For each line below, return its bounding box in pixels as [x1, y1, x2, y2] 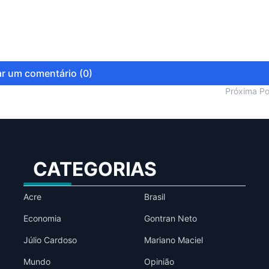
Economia [23, 213, 61, 223]
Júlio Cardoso [23, 235, 77, 245]
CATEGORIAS [32, 157, 157, 181]
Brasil [144, 192, 165, 202]
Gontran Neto [144, 213, 197, 223]
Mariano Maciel [144, 235, 203, 245]
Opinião [144, 256, 174, 267]
